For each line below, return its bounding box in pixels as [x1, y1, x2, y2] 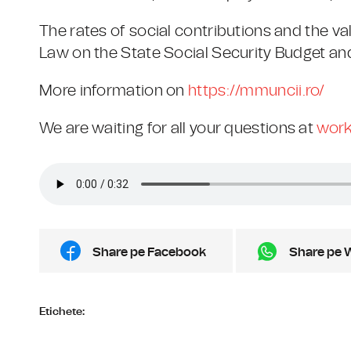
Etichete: [39, 304, 85, 319]
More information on [39, 81, 189, 100]
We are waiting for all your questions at [39, 118, 317, 138]
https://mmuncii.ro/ [188, 81, 325, 100]
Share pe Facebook [92, 243, 206, 260]
